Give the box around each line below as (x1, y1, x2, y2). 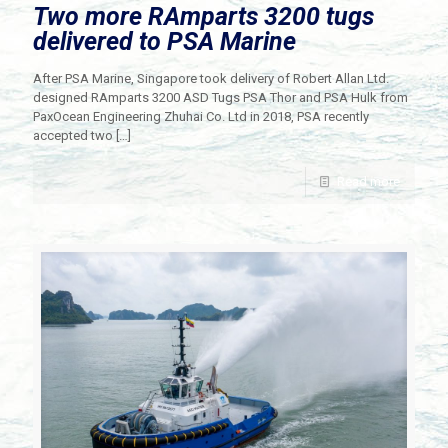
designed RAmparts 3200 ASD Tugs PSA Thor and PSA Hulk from (33, 89, 408, 105)
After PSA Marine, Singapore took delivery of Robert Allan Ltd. (33, 70, 389, 86)
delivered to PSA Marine (33, 26, 296, 56)
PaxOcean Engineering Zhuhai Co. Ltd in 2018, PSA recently (33, 108, 369, 124)
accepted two (33, 127, 113, 143)
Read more (337, 173, 400, 189)
